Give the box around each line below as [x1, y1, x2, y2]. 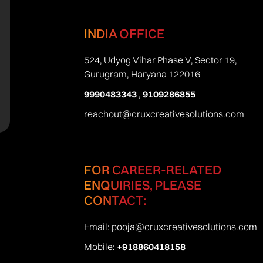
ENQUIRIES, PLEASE [83, 177, 201, 194]
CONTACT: [83, 192, 146, 209]
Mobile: [83, 241, 117, 253]
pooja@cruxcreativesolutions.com [111, 221, 257, 233]
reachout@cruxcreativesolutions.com [83, 108, 244, 120]
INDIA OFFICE [83, 25, 164, 42]
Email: [83, 221, 112, 233]
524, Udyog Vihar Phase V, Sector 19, [83, 54, 237, 66]
